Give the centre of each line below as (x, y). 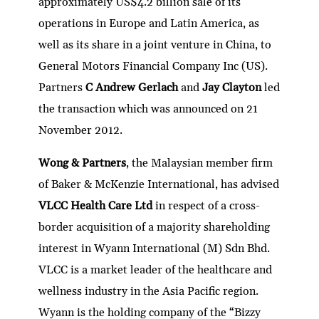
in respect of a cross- (208, 205)
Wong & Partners (83, 163)
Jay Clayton (234, 87)
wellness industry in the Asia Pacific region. (149, 291)
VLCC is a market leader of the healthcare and (156, 270)
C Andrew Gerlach (134, 87)
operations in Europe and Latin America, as (149, 23)
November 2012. (81, 130)
